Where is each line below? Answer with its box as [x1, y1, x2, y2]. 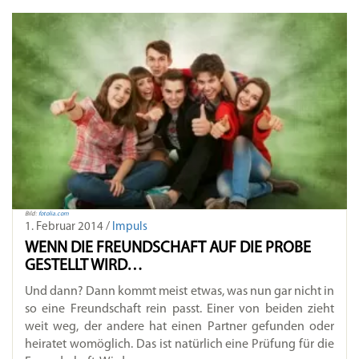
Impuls [112, 221, 147, 234]
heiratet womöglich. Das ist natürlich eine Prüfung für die [25, 338, 334, 352]
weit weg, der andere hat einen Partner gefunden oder [25, 321, 334, 334]
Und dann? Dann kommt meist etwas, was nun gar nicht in [25, 285, 334, 299]
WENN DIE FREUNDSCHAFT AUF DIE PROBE [25, 240, 311, 257]
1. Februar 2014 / [25, 221, 112, 234]
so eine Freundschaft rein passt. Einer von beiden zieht [25, 303, 334, 317]
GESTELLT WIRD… [25, 258, 143, 275]
